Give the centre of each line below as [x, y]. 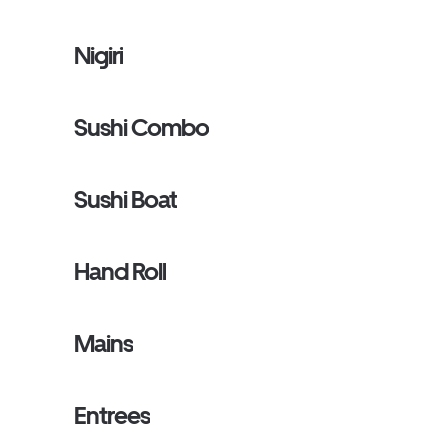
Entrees [112, 415]
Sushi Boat [126, 199]
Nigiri [99, 55]
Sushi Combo [142, 127]
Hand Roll [120, 271]
